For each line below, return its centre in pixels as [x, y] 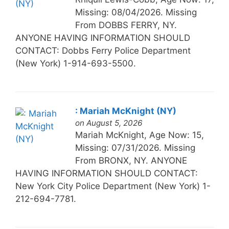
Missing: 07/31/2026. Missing [135, 147]
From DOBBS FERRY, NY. [126, 25]
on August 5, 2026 [109, 123]
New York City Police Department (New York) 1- [113, 186]
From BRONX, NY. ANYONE [131, 160]
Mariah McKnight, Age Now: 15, [139, 135]
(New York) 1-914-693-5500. [75, 63]
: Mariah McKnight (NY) [125, 111]
